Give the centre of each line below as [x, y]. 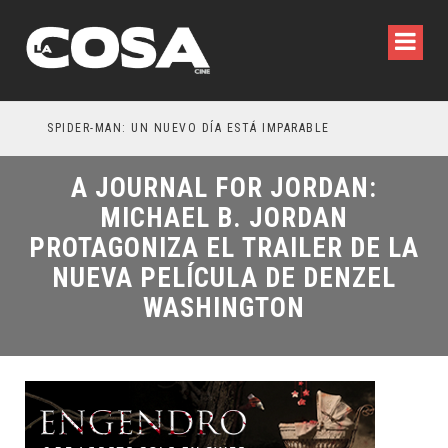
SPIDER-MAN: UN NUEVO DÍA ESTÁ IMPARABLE [170, 128]
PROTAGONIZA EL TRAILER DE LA [217, 241]
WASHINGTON [217, 299]
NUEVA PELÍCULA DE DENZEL [217, 270]
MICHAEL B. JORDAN [217, 212]
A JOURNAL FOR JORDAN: [217, 183]
